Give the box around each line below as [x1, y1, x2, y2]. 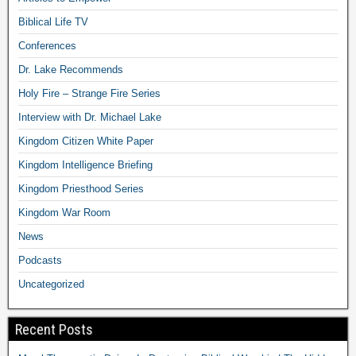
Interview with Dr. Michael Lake [18, 110, 161, 123]
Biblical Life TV [18, 15, 88, 28]
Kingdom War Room [18, 206, 110, 219]
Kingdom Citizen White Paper [18, 134, 153, 147]
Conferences [18, 39, 76, 52]
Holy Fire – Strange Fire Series [18, 87, 161, 99]
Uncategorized [18, 277, 84, 290]
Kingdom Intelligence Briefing [18, 158, 153, 171]
